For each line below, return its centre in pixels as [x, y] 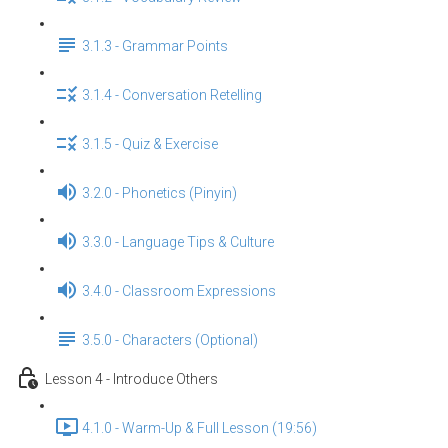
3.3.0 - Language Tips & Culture [178, 242]
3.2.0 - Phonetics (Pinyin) [159, 193]
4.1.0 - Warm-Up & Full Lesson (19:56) [199, 428]
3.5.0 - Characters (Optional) [170, 340]
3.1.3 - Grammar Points [155, 46]
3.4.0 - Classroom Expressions [179, 291]
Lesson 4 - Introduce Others [131, 379]
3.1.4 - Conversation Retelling [172, 95]
